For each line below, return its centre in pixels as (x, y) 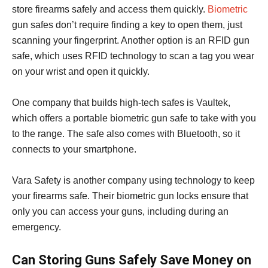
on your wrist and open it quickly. (81, 72)
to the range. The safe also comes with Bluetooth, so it (126, 134)
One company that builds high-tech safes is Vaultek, (121, 103)
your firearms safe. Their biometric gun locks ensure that (130, 196)
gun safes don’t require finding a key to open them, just (127, 25)
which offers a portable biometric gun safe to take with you (134, 118)
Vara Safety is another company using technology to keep (133, 181)
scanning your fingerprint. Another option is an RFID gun (131, 41)
